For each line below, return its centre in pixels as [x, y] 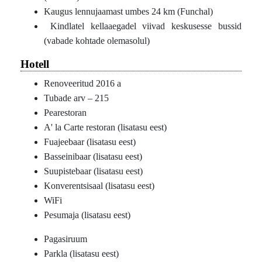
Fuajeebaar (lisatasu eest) [90, 142]
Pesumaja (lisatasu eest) [87, 215]
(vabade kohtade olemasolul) [97, 41]
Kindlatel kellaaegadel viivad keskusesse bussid [143, 26]
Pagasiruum [65, 239]
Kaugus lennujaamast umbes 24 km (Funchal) [128, 12]
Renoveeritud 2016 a [82, 84]
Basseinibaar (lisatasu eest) [93, 157]
